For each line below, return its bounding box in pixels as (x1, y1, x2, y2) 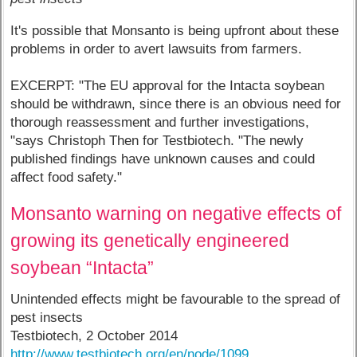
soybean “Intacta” (10, 257, 155, 278)
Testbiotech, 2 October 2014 (10, 328, 178, 344)
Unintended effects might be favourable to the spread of (10, 292, 341, 308)
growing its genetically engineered (10, 229, 290, 251)
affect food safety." (10, 170, 123, 186)
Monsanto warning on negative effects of (10, 202, 342, 224)
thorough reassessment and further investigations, (10, 115, 310, 131)
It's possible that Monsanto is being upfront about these (10, 23, 339, 39)
